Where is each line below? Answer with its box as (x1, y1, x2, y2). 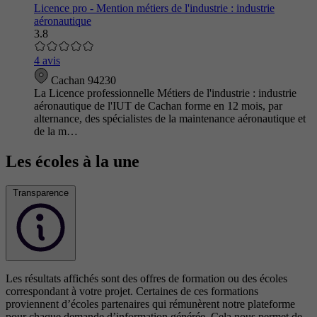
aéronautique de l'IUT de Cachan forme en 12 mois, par (34, 99, 282, 112)
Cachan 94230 (48, 74, 116, 86)
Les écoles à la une (6, 151, 139, 171)
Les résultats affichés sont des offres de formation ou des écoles (6, 272, 287, 284)
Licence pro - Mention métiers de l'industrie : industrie (34, 1, 275, 14)
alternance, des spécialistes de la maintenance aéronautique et (34, 112, 306, 125)
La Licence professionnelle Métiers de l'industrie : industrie (34, 86, 296, 99)
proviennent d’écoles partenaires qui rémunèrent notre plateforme (6, 297, 295, 310)
